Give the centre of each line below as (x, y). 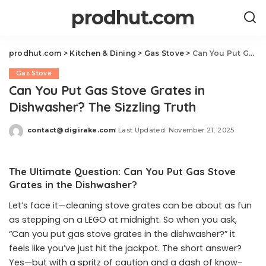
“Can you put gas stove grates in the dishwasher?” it (122, 234)
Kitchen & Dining (103, 53)
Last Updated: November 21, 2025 (176, 130)
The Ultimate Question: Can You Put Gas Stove (122, 171)
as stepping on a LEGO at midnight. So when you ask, (123, 220)
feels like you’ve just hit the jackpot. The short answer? (125, 248)
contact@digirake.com (71, 130)
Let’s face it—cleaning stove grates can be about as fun (130, 205)
